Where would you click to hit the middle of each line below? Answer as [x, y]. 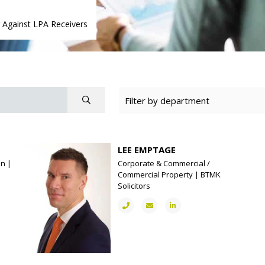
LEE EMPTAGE [147, 150]
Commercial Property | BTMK [169, 174]
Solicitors [134, 186]
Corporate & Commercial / [164, 163]
